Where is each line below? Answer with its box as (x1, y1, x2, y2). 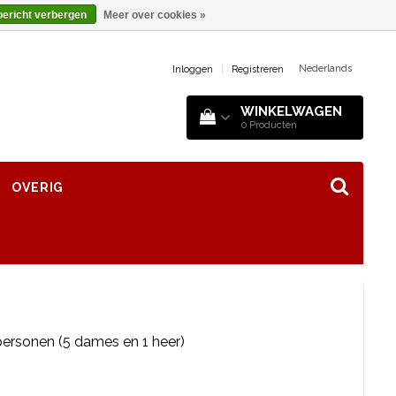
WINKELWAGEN (240, 103, 342, 119)
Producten (249, 119, 297, 131)
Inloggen (172, 64, 213, 75)
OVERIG (11, 180, 65, 194)
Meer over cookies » (103, 9, 206, 21)
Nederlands (299, 62, 352, 74)
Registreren (232, 64, 284, 75)
